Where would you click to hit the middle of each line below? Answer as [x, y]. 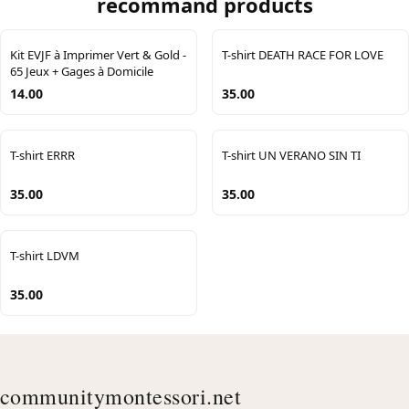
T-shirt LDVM [45, 255]
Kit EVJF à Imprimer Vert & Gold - [98, 54]
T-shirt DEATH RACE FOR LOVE [303, 54]
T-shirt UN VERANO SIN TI [291, 155]
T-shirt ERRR [42, 155]
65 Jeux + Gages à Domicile [82, 71]
